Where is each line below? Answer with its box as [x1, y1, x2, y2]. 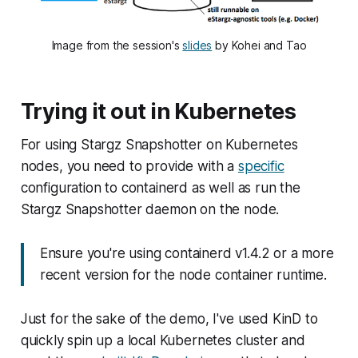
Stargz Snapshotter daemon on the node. [20, 201, 280, 217]
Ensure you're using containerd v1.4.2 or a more [39, 245, 334, 261]
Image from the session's [51, 38, 183, 52]
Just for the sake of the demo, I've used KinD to [20, 310, 318, 327]
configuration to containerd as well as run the [20, 179, 300, 196]
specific [237, 157, 284, 174]
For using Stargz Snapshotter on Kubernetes [20, 136, 298, 153]
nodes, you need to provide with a [20, 157, 238, 174]
